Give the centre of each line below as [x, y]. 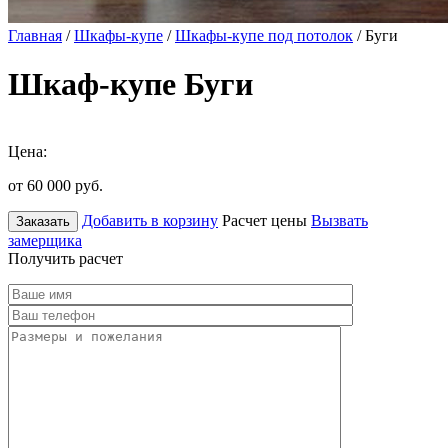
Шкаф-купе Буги [130, 84]
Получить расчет [65, 258]
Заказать [43, 221]
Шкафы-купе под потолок [264, 35]
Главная [35, 35]
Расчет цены [264, 220]
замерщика [45, 240]
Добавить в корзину [150, 220]
